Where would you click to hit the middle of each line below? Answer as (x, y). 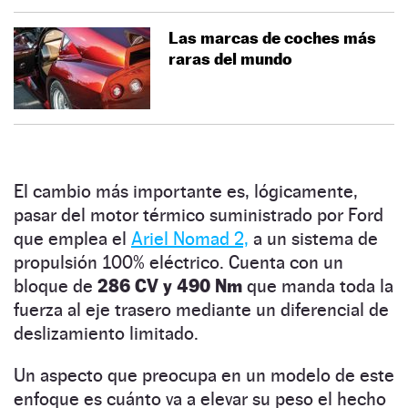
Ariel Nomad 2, (190, 238)
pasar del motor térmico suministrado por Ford (199, 214)
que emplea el (72, 238)
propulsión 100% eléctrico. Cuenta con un (178, 262)
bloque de (56, 286)
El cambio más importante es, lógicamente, (186, 191)
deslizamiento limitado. (106, 333)
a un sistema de (313, 238)
